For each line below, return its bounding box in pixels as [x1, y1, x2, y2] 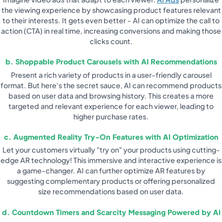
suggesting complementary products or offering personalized [7, 176, 215, 186]
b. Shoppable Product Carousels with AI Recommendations [5, 57, 217, 66]
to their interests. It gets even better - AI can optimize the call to [2, 15, 220, 25]
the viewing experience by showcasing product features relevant [1, 5, 221, 14]
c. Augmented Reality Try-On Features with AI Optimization [3, 132, 219, 142]
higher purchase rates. [73, 111, 149, 121]
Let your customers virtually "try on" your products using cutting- [2, 145, 220, 155]
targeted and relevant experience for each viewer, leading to [8, 101, 214, 111]
